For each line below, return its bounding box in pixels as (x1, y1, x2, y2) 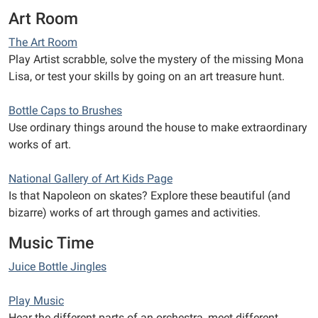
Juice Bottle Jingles (9, 259, 106, 273)
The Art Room (9, 35, 77, 49)
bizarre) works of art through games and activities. (9, 205, 261, 219)
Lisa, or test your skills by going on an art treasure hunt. (9, 69, 285, 83)
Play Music (9, 293, 64, 307)
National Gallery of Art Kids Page (9, 171, 172, 185)
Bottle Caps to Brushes (9, 103, 122, 117)
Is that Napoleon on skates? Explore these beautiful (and (9, 188, 290, 202)
